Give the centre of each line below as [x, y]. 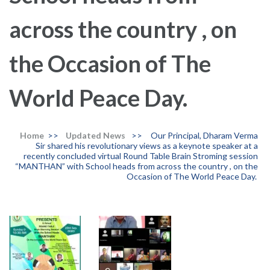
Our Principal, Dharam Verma [204, 136]
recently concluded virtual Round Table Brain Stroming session [141, 156]
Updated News [96, 136]
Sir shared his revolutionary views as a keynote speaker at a [147, 146]
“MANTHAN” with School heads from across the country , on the [137, 166]
